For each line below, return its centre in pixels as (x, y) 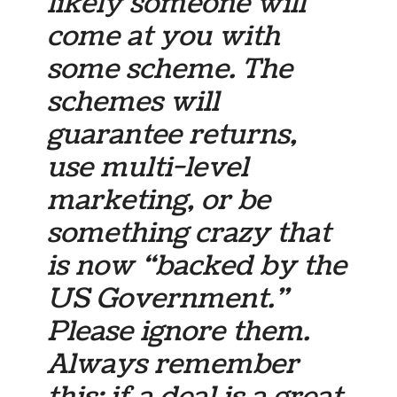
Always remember (173, 364)
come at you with (164, 36)
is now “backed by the (197, 265)
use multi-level (148, 167)
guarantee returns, (172, 134)
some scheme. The (170, 69)
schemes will (133, 101)
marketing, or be (159, 200)
